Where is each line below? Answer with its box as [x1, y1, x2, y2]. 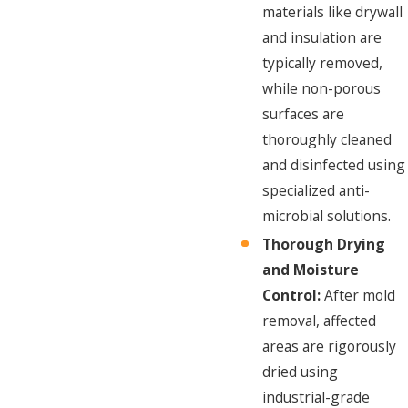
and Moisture [262, 260, 360, 280]
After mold [321, 285, 396, 306]
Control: [262, 285, 321, 306]
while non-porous [262, 78, 382, 99]
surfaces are [262, 104, 345, 125]
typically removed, [262, 53, 383, 74]
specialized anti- [262, 180, 371, 201]
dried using [262, 362, 339, 382]
